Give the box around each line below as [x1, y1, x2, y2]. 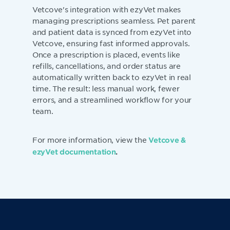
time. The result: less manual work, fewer [32, 83, 180, 93]
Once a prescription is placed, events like [32, 49, 180, 59]
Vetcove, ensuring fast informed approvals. [32, 38, 190, 48]
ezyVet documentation [32, 147, 116, 156]
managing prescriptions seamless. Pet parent [32, 15, 196, 25]
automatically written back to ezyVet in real [32, 72, 191, 82]
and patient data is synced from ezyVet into [32, 27, 191, 36]
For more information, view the [32, 135, 147, 144]
